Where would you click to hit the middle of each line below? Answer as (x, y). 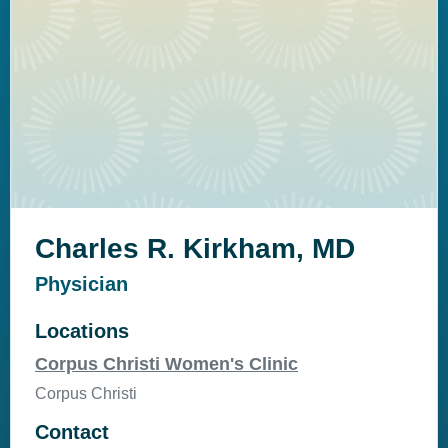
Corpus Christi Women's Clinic (166, 363)
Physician (81, 283)
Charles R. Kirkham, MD (195, 248)
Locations (82, 330)
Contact (72, 431)
